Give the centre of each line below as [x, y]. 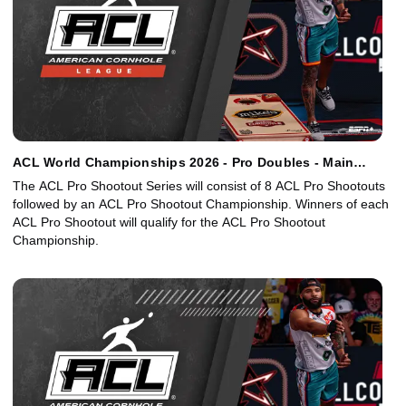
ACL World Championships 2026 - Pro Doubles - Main [184, 163]
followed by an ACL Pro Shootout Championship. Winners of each [201, 204]
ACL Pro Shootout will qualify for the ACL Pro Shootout [169, 222]
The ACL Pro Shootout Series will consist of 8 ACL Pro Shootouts [199, 186]
